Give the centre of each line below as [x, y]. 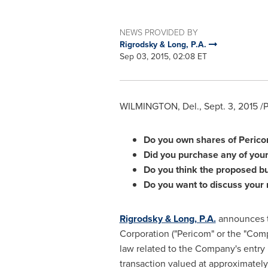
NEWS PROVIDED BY [159, 32]
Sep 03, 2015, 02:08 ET [163, 56]
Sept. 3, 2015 [231, 106]
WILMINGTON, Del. [159, 106]
